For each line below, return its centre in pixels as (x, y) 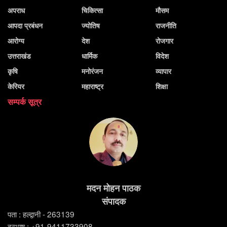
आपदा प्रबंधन (25, 26)
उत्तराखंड (19, 56)
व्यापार (163, 71)
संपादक (113, 201)
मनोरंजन (92, 71)
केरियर (16, 86)
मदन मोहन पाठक (113, 188)
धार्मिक (89, 56)
